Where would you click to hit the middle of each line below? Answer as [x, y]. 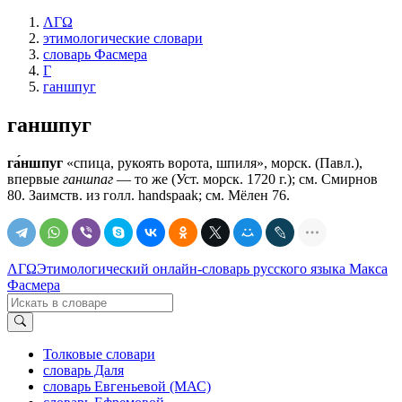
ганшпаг [88, 179]
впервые [35, 179]
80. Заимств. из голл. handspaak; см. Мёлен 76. [149, 195]
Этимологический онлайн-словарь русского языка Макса [212, 268]
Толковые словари [99, 354]
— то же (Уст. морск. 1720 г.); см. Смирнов [245, 179]
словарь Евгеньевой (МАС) [127, 387]
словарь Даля [83, 371]
